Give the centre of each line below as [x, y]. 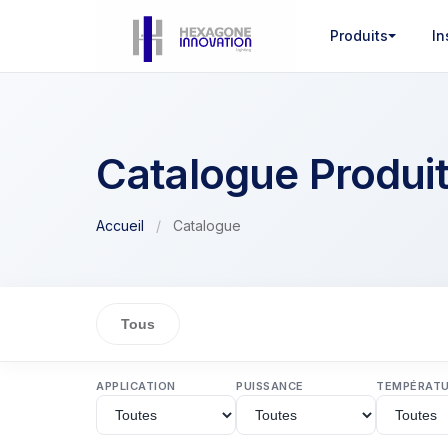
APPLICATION [136, 386]
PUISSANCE [270, 386]
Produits [358, 35]
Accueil [120, 225]
